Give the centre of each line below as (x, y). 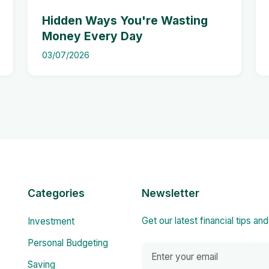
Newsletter (171, 193)
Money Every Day (92, 36)
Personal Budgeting (68, 243)
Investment (51, 221)
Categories (56, 193)
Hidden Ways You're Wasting (125, 20)
